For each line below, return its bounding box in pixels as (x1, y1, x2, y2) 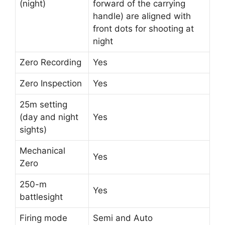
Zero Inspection (20, 78, 82, 88)
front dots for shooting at (93, 23, 194, 34)
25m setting (20, 99, 67, 109)
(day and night (20, 111, 78, 122)
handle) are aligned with (93, 11, 191, 21)
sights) (20, 124, 47, 135)
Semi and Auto (93, 212, 153, 223)
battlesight (20, 191, 63, 202)
